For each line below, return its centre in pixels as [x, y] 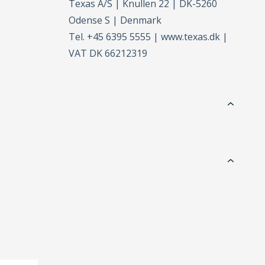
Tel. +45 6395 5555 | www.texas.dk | [148, 37]
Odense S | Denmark [115, 20]
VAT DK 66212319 [108, 54]
